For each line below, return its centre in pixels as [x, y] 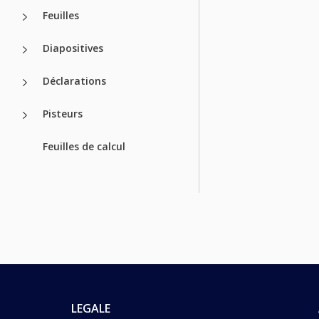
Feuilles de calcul [84, 146]
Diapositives [73, 48]
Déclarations [74, 80]
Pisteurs [63, 113]
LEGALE [91, 308]
